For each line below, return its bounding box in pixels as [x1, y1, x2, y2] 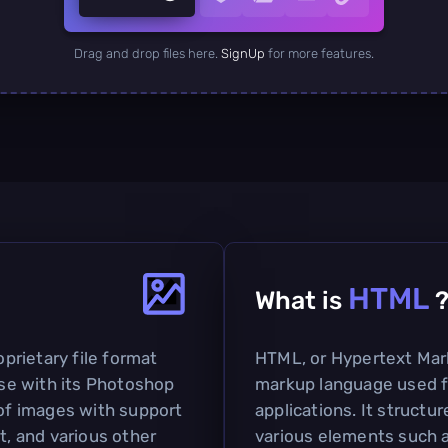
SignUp [221, 45, 265, 61]
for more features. [265, 45, 374, 61]
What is [255, 285, 348, 315]
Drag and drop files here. [74, 45, 221, 61]
